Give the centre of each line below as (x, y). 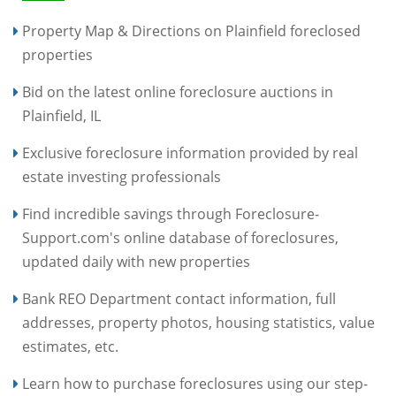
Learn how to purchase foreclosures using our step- (195, 384)
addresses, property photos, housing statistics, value (198, 323)
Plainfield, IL (61, 116)
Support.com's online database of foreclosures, (180, 238)
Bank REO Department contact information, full (179, 299)
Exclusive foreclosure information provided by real (190, 153)
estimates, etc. (70, 346)
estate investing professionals (122, 177)
